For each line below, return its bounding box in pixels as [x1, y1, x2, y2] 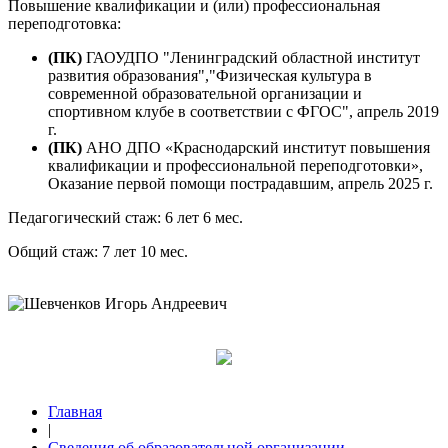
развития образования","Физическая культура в [48, 66, 372, 84]
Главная [48, 402, 102, 420]
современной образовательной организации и [48, 84, 362, 102]
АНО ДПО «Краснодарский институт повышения [86, 138, 430, 156]
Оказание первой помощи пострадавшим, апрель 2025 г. [48, 174, 433, 192]
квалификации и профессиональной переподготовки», [48, 156, 423, 174]
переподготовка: [8, 14, 121, 32]
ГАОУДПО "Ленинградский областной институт [82, 48, 420, 66]
